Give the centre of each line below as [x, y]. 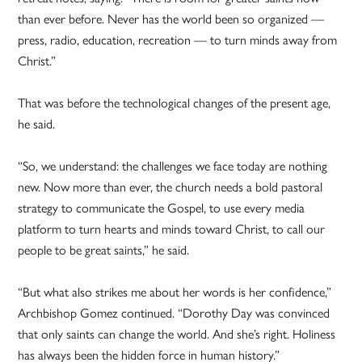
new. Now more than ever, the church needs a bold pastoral [170, 187]
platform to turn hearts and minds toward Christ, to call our [172, 229]
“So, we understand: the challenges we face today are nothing [173, 166]
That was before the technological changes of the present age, [175, 103]
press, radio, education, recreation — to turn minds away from [178, 40]
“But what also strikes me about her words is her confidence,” [175, 293]
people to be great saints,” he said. [104, 250]
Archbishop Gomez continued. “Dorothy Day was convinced [174, 314]
